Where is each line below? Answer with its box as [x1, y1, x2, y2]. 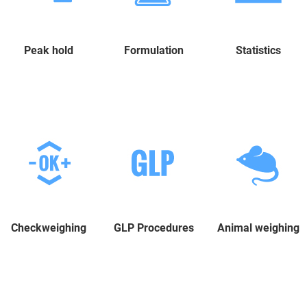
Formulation [123, 43, 184, 57]
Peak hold [24, 43, 74, 57]
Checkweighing [11, 221, 87, 234]
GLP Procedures [113, 221, 194, 234]
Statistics [235, 43, 281, 57]
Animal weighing [217, 221, 299, 234]
